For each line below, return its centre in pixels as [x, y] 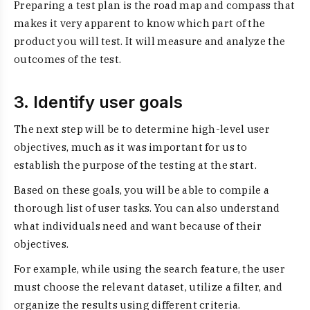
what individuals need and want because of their [138, 226]
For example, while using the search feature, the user [149, 269]
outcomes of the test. [68, 59]
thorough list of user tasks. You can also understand [147, 208]
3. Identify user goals [98, 102]
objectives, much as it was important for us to [131, 147]
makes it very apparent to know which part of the [140, 23]
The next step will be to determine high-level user [142, 129]
